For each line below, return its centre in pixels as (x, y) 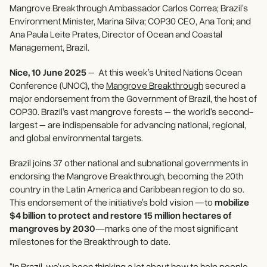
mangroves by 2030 (52, 228)
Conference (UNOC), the (58, 85)
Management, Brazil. (49, 47)
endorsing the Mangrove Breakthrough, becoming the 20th (126, 176)
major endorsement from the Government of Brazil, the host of (133, 98)
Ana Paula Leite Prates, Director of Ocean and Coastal (116, 34)
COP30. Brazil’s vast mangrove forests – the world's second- (132, 111)
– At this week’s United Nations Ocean (164, 72)
